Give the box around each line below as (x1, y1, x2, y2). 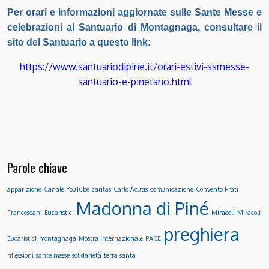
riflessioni (7, 250, 34, 259)
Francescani (7, 208, 42, 217)
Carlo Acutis (113, 184, 148, 193)
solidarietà (72, 250, 101, 259)
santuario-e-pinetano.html (77, 76, 192, 88)
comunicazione (150, 184, 193, 193)
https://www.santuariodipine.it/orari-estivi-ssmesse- (20, 61, 249, 73)
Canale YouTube (44, 184, 89, 193)
